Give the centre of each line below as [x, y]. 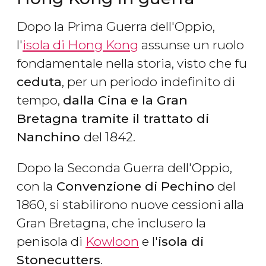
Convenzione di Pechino [134, 186]
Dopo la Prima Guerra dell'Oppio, [116, 27]
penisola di [51, 242]
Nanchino [48, 137]
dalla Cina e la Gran [125, 100]
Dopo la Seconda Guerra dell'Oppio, [124, 168]
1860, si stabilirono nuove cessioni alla [130, 205]
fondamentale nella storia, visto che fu [132, 64]
